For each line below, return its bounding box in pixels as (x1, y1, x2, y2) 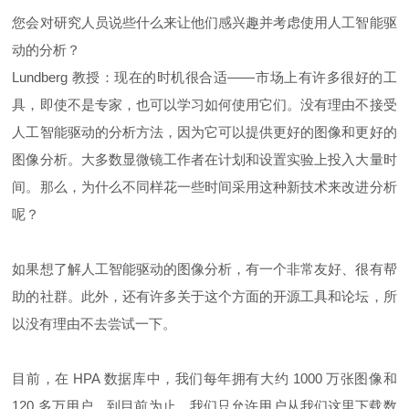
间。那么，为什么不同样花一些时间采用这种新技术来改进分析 (12, 179, 397, 195)
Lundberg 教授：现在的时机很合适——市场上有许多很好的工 (12, 69, 397, 86)
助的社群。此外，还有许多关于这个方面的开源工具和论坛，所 (12, 288, 397, 305)
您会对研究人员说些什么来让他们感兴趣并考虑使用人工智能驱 (12, 15, 397, 31)
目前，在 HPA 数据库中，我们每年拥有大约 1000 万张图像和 (12, 371, 397, 387)
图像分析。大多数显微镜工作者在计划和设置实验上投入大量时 (12, 152, 397, 168)
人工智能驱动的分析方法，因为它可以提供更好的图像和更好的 (12, 124, 397, 141)
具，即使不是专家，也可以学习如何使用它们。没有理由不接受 (12, 97, 397, 113)
